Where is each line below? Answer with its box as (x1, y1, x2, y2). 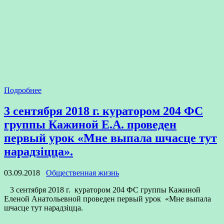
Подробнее (4, 85, 41, 94)
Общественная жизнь (46, 168, 119, 177)
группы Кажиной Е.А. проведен (4, 118, 176, 131)
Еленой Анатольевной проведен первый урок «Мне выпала (4, 194, 211, 203)
